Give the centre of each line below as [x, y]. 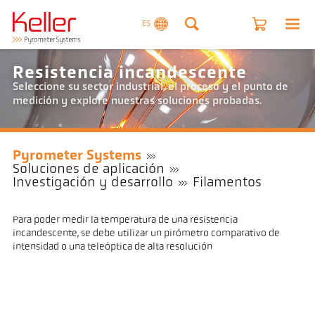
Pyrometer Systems [77, 156]
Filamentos [227, 183]
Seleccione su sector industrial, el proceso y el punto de [150, 88]
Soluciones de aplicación [88, 170]
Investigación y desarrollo [92, 183]
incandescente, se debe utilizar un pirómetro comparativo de [146, 233]
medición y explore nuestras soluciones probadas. [137, 102]
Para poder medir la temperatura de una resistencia [125, 220]
